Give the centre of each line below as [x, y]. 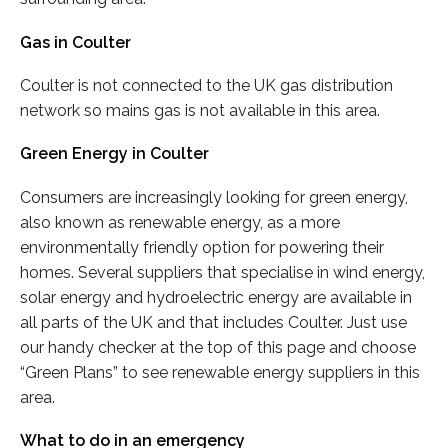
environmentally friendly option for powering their [202, 247]
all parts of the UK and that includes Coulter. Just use [213, 322]
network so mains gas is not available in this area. [200, 110]
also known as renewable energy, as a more [180, 222]
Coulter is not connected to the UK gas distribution [206, 85]
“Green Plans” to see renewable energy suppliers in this [220, 372]
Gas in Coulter [75, 42]
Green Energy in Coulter [114, 154]
